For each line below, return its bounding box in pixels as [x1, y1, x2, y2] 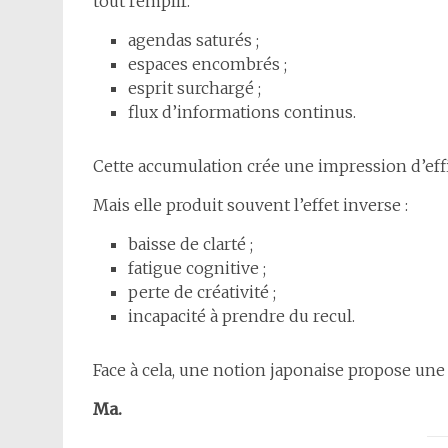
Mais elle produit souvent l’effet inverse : [93, 195, 408, 216]
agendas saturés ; [128, 30, 259, 51]
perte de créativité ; [128, 282, 276, 303]
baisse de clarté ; [128, 234, 253, 255]
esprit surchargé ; [128, 78, 261, 99]
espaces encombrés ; [128, 54, 287, 75]
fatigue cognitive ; [128, 258, 266, 279]
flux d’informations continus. [128, 102, 356, 123]
